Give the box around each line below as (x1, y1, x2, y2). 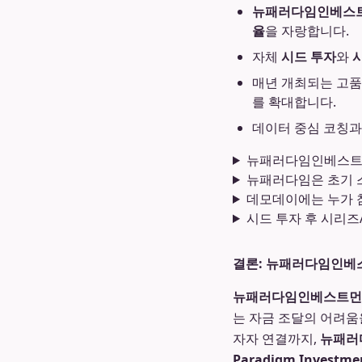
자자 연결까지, (233, 330, 320, 347)
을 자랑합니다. (265, 22, 349, 40)
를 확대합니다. (252, 93, 336, 111)
